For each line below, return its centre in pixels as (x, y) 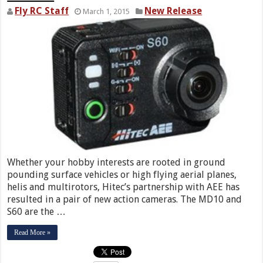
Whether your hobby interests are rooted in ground (117, 163)
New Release (173, 11)
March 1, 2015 (107, 12)
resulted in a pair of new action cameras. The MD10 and (125, 200)
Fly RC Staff (42, 11)
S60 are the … (37, 212)
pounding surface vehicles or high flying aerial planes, (122, 175)
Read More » (33, 233)
